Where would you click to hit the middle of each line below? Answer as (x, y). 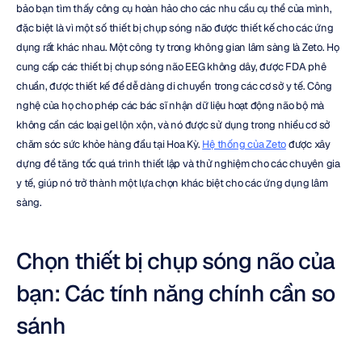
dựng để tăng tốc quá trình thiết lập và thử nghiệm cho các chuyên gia (178, 164)
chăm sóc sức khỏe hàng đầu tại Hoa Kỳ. (109, 144)
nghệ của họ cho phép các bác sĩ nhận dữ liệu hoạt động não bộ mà (170, 105)
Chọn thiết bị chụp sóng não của (175, 261)
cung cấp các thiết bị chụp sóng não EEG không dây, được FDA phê (171, 67)
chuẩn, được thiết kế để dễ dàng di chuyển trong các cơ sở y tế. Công (174, 86)
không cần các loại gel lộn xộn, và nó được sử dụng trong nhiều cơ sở (173, 125)
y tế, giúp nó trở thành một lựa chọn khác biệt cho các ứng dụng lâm (172, 183)
